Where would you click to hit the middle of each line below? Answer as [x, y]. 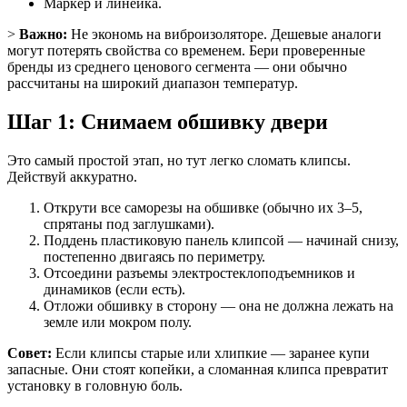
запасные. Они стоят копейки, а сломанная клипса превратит [198, 369]
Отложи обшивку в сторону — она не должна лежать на [218, 305]
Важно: [43, 35]
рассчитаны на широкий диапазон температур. [153, 84]
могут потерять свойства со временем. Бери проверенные [186, 51]
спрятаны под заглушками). [129, 223]
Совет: [30, 352]
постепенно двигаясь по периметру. [154, 256]
